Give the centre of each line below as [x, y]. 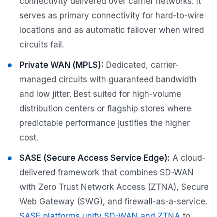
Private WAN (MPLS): [62, 65]
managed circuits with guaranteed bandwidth [108, 80]
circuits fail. [42, 45]
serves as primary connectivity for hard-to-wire [112, 16]
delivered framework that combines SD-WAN [107, 173]
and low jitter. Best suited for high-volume [100, 94]
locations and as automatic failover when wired [112, 30]
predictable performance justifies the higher [105, 123]
